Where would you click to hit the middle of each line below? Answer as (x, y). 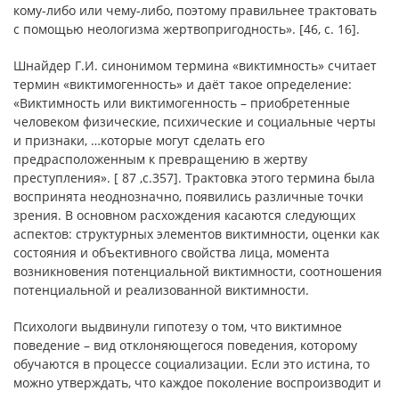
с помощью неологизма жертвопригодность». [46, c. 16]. (187, 29)
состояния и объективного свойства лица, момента (171, 252)
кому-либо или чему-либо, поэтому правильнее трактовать (195, 10)
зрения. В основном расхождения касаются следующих (184, 215)
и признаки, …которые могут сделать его (139, 140)
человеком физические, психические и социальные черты (195, 122)
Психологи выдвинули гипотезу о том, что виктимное (178, 326)
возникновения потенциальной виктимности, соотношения (198, 271)
